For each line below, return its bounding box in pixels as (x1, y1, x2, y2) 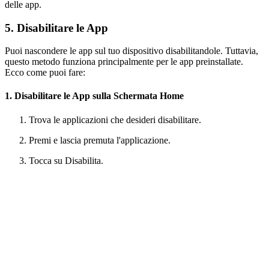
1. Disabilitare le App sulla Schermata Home (5, 91, 184, 101)
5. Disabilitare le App (5, 21, 108, 34)
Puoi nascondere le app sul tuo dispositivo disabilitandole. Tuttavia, (5, 46, 258, 56)
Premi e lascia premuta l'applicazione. (29, 134, 171, 145)
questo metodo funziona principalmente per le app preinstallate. (5, 56, 243, 67)
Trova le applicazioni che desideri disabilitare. (29, 114, 201, 125)
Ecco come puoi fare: (5, 67, 85, 78)
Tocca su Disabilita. (29, 155, 103, 166)
